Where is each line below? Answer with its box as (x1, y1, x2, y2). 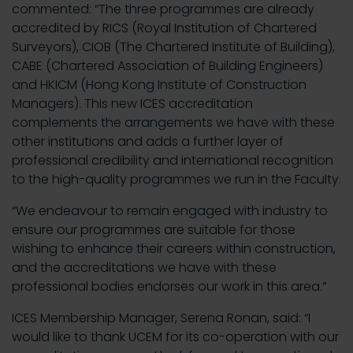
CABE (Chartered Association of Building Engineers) (12, 57, 323, 75)
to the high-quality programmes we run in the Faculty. (12, 170, 341, 188)
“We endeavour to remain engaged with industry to (12, 202, 328, 220)
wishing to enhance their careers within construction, (12, 240, 336, 258)
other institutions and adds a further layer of (12, 132, 284, 150)
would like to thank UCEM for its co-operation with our (12, 328, 339, 346)
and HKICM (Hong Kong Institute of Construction (12, 76, 307, 94)
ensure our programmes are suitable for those (12, 221, 295, 239)
